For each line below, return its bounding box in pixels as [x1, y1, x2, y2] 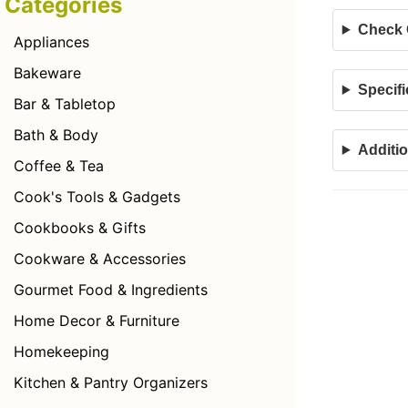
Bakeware [14, 64, 81, 82]
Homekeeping [14, 342, 109, 361]
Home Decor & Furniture [14, 311, 179, 330]
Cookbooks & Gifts [14, 219, 146, 237]
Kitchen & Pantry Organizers [14, 373, 208, 392]
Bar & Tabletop [14, 95, 116, 113]
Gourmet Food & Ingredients [14, 280, 208, 299]
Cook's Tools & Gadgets [14, 188, 180, 206]
